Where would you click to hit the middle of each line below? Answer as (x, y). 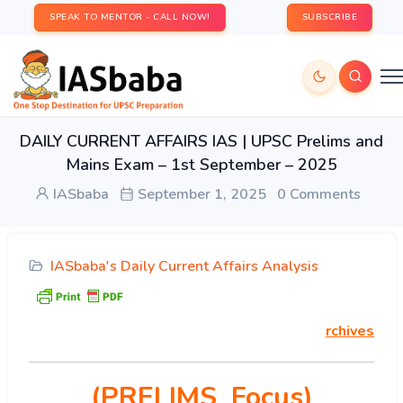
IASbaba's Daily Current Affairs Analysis (184, 266)
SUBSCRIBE (329, 17)
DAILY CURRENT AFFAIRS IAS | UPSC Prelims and (201, 141)
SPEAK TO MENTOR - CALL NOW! (130, 17)
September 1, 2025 (200, 194)
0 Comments (319, 194)
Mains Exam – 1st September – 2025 (201, 165)
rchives (350, 331)
